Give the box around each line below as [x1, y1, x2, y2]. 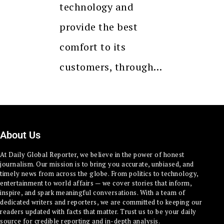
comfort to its [59, 39, 125, 53]
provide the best [59, 19, 137, 33]
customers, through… [59, 59, 162, 73]
